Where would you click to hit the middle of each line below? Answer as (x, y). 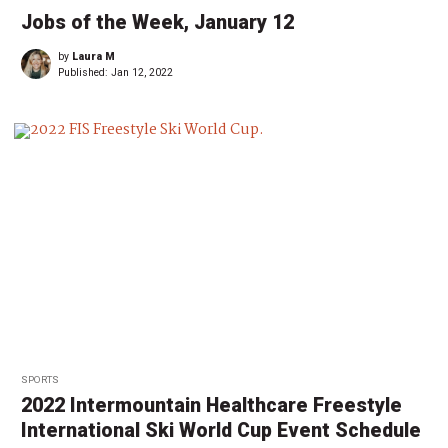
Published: (84, 72)
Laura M (93, 56)
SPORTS (40, 380)
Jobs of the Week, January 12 (157, 22)
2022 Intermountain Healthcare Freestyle (211, 406)
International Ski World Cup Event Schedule (221, 431)
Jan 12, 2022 (142, 72)
